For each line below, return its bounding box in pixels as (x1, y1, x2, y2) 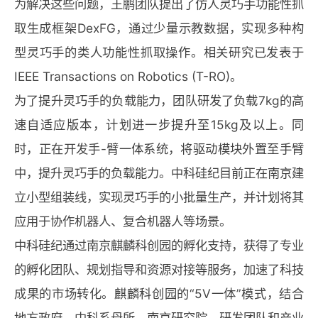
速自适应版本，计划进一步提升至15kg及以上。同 (14, 117, 304, 132)
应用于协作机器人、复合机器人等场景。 (14, 214, 231, 229)
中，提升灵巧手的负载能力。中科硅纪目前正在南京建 (14, 165, 304, 180)
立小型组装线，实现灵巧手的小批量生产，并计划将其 (14, 190, 304, 204)
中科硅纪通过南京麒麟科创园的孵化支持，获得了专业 (14, 238, 304, 253)
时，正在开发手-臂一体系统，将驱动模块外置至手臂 (14, 141, 304, 156)
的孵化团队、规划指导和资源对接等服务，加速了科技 (14, 262, 304, 277)
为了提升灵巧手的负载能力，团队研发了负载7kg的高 (14, 93, 304, 108)
